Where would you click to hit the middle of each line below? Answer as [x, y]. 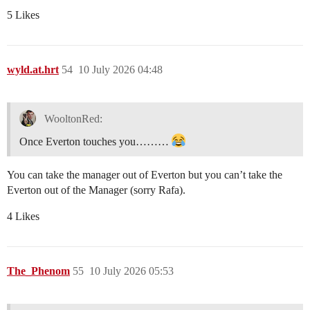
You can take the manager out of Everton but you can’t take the [145, 175]
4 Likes [23, 217]
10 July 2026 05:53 [131, 271]
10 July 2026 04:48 [120, 70]
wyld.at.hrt [33, 70]
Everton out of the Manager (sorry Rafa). [96, 190]
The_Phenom [38, 271]
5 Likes [23, 15]
